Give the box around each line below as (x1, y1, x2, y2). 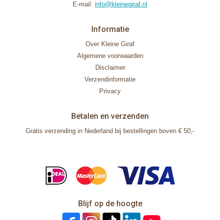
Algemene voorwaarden (77, 52, 143, 59)
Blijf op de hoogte (78, 199, 142, 208)
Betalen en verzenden (71, 111, 149, 121)
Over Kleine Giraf (85, 40, 135, 48)
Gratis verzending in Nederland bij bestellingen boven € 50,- (26, 127, 194, 135)
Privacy (99, 87, 121, 95)
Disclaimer (95, 64, 125, 71)
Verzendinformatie (84, 76, 136, 83)
